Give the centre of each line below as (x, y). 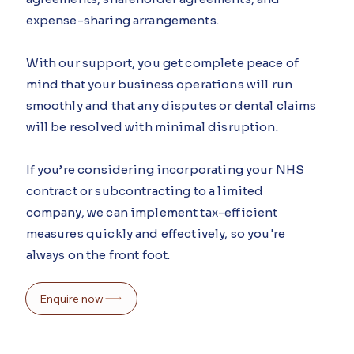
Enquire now (72, 298)
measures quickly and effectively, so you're (156, 234)
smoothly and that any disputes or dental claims (171, 106)
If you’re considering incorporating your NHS (165, 170)
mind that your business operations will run (159, 85)
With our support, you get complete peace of (162, 63)
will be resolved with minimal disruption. (152, 127)
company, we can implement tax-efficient (152, 213)
